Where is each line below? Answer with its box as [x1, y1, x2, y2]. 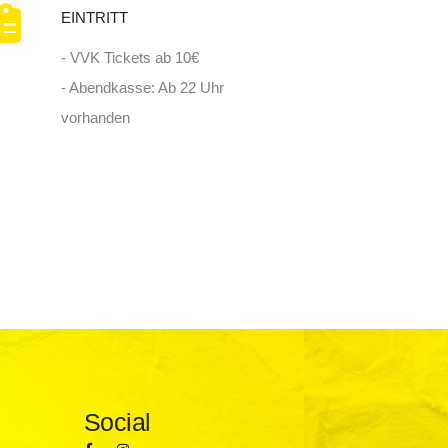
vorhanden [60, 109, 130, 127]
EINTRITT [60, 9, 128, 27]
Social [83, 407, 151, 436]
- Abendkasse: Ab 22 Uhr [60, 79, 224, 97]
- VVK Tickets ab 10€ [60, 49, 199, 67]
